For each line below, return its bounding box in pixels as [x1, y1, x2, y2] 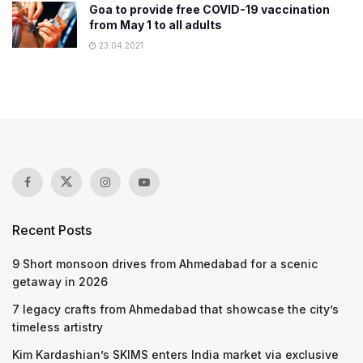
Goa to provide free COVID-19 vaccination [89, 2, 330, 16]
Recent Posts [12, 221, 92, 238]
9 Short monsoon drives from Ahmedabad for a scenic [12, 256, 318, 271]
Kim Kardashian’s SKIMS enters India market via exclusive [12, 347, 339, 361]
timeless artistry [12, 319, 103, 334]
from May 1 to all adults [89, 17, 222, 32]
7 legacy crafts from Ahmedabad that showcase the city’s [12, 301, 339, 316]
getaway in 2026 [12, 274, 108, 288]
